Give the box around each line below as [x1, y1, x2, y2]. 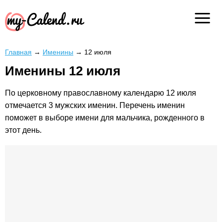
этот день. [5, 126, 42, 135]
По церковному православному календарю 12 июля [5, 89, 196, 98]
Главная [5, 48, 32, 56]
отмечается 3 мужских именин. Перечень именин [5, 101, 185, 110]
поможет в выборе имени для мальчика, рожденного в [5, 113, 205, 122]
